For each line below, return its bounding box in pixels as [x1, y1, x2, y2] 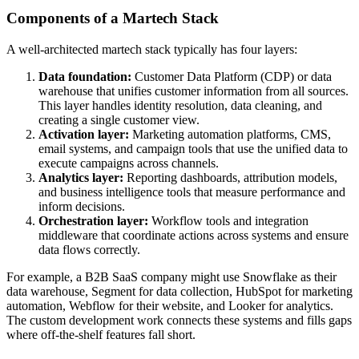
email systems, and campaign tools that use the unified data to [38, 141, 348, 155]
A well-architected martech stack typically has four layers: [6, 42, 297, 56]
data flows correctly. [38, 242, 140, 256]
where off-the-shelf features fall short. [6, 327, 196, 341]
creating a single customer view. [38, 112, 200, 127]
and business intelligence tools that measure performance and [38, 184, 345, 199]
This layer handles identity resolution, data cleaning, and [38, 98, 322, 112]
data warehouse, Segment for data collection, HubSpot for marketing [6, 284, 353, 298]
